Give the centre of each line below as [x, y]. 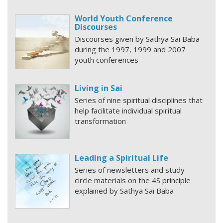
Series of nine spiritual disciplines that [139, 100]
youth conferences [107, 60]
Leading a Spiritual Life [121, 158]
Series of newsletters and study [130, 170]
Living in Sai [99, 88]
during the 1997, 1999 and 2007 [130, 49]
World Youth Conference [124, 18]
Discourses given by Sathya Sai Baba [137, 39]
